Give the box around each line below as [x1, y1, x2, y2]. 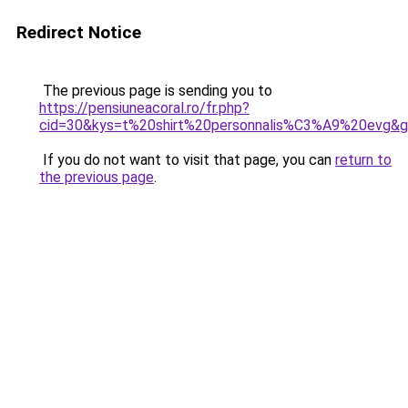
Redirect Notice [16, 22, 141, 43]
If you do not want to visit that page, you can [39, 151, 335, 168]
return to [335, 151, 392, 168]
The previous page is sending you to [39, 82, 272, 99]
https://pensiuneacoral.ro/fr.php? [39, 99, 250, 117]
